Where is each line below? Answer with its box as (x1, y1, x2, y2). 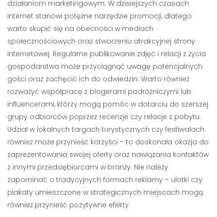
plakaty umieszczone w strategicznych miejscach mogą (7, 187, 203, 197)
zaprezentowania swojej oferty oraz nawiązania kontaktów (7, 150, 209, 159)
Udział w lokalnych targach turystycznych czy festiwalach (7, 124, 204, 134)
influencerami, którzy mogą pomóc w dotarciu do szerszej (7, 99, 208, 109)
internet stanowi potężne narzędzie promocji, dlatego (7, 11, 192, 21)
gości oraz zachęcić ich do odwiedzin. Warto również (7, 74, 189, 84)
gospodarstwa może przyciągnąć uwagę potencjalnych (7, 62, 202, 71)
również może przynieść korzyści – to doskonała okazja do (7, 137, 209, 147)
